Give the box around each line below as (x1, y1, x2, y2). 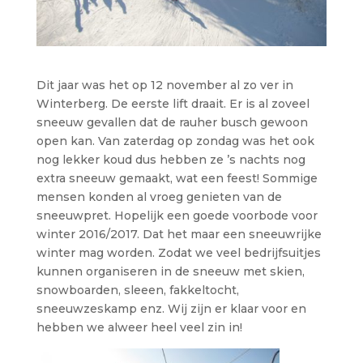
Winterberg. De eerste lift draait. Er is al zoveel (36, 96, 310, 111)
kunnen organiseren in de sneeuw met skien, (36, 263, 305, 279)
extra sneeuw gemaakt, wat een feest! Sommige (36, 170, 318, 186)
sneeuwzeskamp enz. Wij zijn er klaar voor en (36, 301, 306, 316)
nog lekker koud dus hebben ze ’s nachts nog (36, 152, 305, 167)
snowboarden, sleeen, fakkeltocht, (36, 282, 239, 297)
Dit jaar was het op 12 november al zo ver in (36, 77, 293, 92)
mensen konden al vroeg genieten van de (36, 189, 282, 204)
